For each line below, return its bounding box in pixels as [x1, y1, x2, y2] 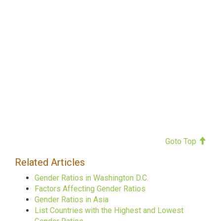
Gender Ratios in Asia [35, 194, 109, 204]
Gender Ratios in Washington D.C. [35, 173, 148, 183]
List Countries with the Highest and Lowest [35, 205, 184, 215]
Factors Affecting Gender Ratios [35, 184, 146, 193]
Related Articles [15, 156, 85, 168]
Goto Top [165, 136, 198, 146]
